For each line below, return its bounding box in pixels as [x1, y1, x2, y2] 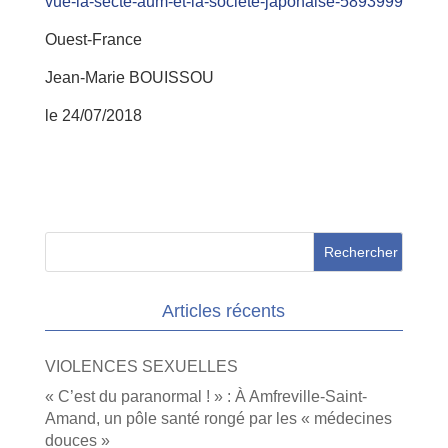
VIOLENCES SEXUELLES [44, 357, 238, 375]
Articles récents [162, 300, 286, 321]
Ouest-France [44, 30, 142, 48]
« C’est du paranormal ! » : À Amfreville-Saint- [44, 387, 367, 405]
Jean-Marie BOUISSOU [44, 68, 214, 86]
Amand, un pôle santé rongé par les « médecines [44, 409, 392, 427]
